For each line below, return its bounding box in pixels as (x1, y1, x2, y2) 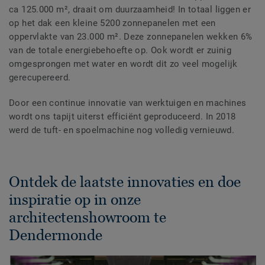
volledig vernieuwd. (154, 125, 235, 136)
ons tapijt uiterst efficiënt (35, 111, 144, 122)
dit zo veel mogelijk (153, 59, 238, 70)
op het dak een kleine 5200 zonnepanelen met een (9, 18, 216, 29)
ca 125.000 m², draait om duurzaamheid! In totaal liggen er (9, 4, 251, 15)
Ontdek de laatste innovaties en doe (9, 173, 241, 190)
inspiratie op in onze (9, 191, 141, 208)
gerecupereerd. (9, 72, 71, 83)
